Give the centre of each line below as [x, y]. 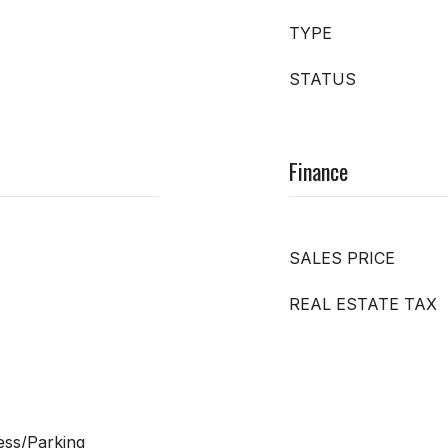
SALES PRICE [342, 257]
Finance [318, 170]
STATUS [322, 78]
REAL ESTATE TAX [363, 303]
